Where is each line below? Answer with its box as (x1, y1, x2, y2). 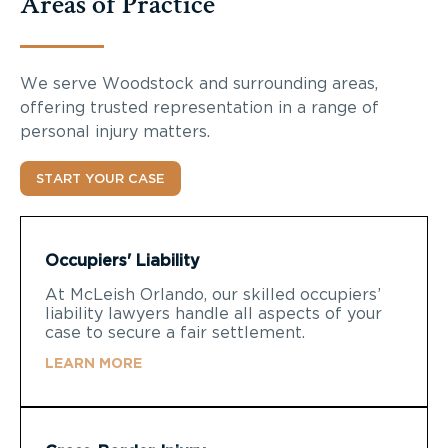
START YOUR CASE (36, 172, 165, 186)
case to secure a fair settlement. (45, 324, 305, 341)
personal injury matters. (20, 123, 210, 140)
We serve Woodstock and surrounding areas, (20, 75, 378, 92)
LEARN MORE (45, 356, 142, 371)
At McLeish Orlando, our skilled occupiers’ (45, 286, 381, 303)
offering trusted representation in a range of (20, 99, 379, 116)
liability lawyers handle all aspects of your (45, 305, 382, 322)
